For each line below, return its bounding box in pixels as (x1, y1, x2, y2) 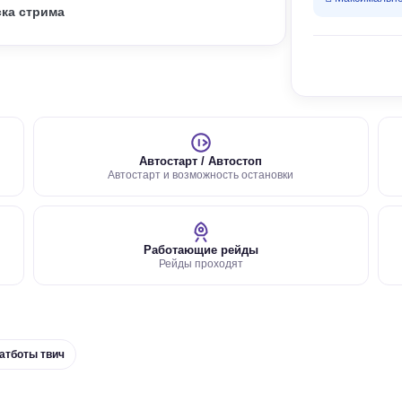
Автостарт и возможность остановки (108, 170, 294, 180)
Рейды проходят (158, 258, 243, 269)
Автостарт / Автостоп (139, 154, 263, 168)
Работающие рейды (143, 243, 258, 257)
